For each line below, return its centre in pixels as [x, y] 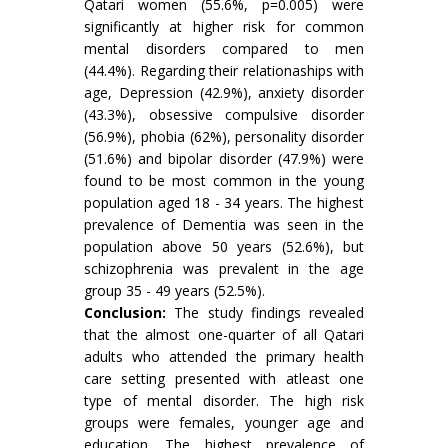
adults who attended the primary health [224, 356]
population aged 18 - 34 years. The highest [224, 202]
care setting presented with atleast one [224, 378]
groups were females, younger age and [224, 422]
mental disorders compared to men [224, 48]
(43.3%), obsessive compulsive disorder [224, 114]
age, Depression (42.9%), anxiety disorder [224, 92]
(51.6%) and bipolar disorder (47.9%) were [224, 158]
